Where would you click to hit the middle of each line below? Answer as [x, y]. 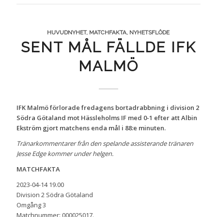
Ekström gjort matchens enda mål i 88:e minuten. [91, 128]
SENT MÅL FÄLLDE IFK [108, 47]
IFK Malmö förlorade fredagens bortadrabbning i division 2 [108, 107]
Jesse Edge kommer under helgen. [65, 153]
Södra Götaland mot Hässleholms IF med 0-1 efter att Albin [107, 117]
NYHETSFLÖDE [150, 32]
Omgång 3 [31, 205]
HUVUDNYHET [67, 32]
